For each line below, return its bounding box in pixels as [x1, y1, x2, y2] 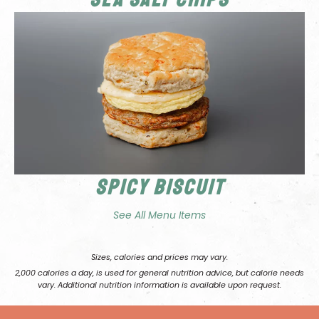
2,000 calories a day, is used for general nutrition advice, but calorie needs [15, 267, 304, 279]
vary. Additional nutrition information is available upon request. [38, 279, 281, 291]
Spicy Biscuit [95, 174, 224, 202]
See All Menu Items [113, 208, 206, 223]
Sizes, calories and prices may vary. [91, 251, 228, 263]
